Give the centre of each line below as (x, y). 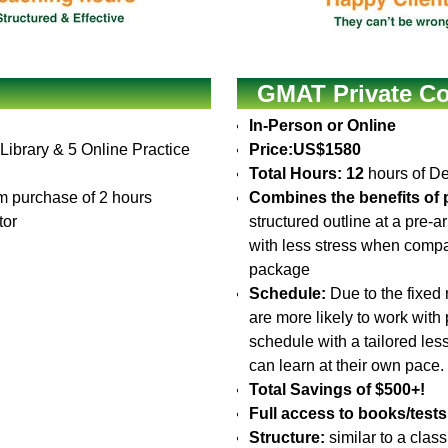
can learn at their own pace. (347, 365)
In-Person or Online (323, 125)
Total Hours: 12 (307, 173)
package (280, 269)
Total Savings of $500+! (337, 389)
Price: (271, 149)
